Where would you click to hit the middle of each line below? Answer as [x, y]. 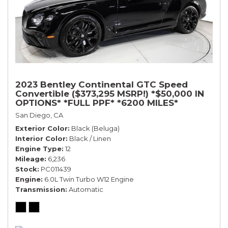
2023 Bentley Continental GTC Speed [102, 84]
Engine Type [38, 148]
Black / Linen [90, 138]
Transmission [40, 189]
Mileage [30, 159]
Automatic [86, 189]
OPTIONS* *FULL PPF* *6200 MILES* [97, 103]
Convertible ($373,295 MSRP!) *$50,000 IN [110, 93]
